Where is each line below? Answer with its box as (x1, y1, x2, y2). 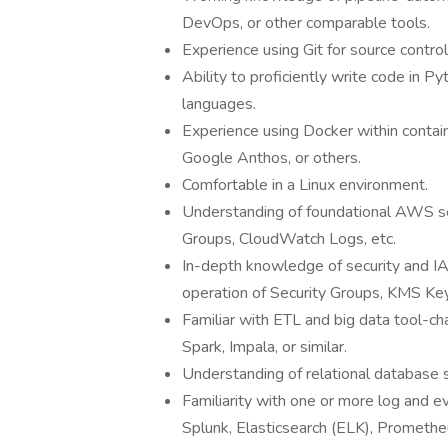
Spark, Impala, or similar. (182, 336, 347, 358)
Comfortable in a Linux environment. (182, 174, 428, 196)
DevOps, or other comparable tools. (182, 12, 430, 34)
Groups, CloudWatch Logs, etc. (182, 228, 396, 250)
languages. (182, 93, 256, 115)
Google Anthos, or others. (182, 147, 361, 169)
